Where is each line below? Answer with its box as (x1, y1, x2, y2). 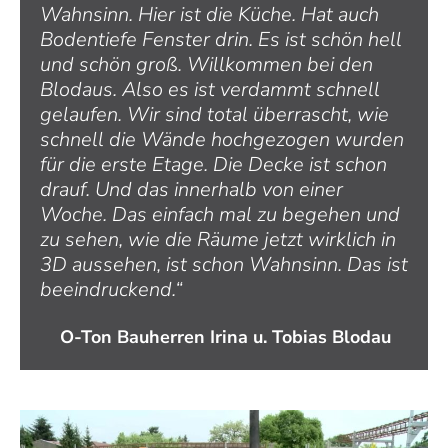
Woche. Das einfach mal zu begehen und (40, 200, 400, 228)
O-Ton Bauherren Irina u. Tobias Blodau (60, 324, 391, 349)
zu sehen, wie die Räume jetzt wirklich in (40, 225, 396, 253)
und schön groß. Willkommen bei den (40, 50, 373, 78)
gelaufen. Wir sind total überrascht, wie (40, 100, 389, 128)
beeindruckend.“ (40, 275, 182, 303)
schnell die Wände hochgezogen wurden (40, 125, 404, 153)
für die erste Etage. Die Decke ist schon (40, 150, 387, 178)
